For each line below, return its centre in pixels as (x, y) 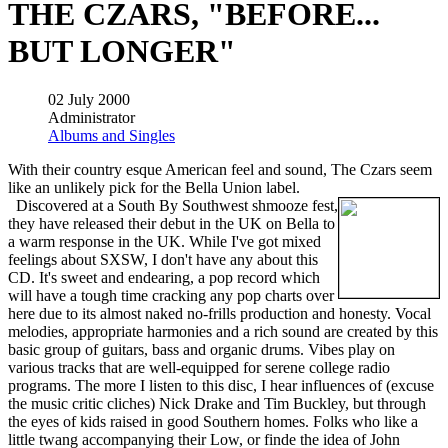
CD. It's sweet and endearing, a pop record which (164, 278)
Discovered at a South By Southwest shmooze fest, (173, 206)
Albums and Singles (111, 136)
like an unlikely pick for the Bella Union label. (154, 188)
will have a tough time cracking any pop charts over (171, 296)
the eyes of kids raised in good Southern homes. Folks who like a (213, 422)
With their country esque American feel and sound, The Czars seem (220, 170)
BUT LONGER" (122, 50)
